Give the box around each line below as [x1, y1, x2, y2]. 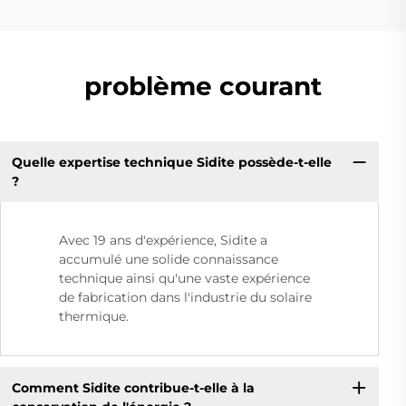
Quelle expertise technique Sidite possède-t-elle [11, 153, 332, 170]
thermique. [59, 308, 129, 325]
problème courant [84, 71, 322, 102]
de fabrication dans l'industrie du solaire [59, 289, 312, 306]
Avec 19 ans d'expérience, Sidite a [59, 232, 267, 249]
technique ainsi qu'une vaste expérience [59, 270, 310, 287]
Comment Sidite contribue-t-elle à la [11, 379, 255, 396]
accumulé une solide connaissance [59, 251, 278, 268]
